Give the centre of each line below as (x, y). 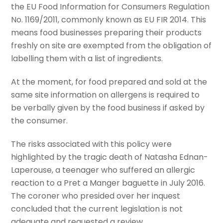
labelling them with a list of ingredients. (87, 59)
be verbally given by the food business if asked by (108, 108)
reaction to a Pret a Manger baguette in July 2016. (108, 183)
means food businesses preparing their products (107, 33)
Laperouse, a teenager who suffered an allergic (103, 170)
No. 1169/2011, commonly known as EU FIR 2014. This (109, 20)
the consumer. (40, 120)
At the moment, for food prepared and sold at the (109, 82)
